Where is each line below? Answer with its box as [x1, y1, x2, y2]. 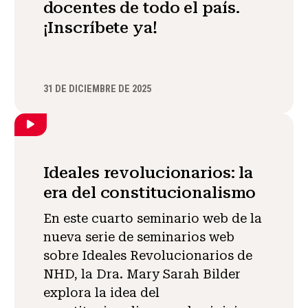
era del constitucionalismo [43, 182, 256, 202]
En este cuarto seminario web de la [43, 210, 262, 225]
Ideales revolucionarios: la [43, 162, 254, 182]
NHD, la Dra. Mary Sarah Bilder [43, 266, 241, 281]
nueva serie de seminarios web [43, 229, 234, 244]
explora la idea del [43, 285, 159, 300]
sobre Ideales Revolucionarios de [43, 247, 252, 263]
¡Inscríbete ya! [43, 17, 157, 37]
